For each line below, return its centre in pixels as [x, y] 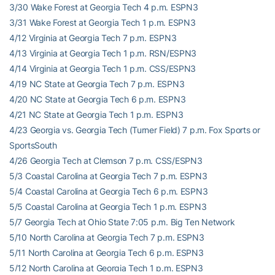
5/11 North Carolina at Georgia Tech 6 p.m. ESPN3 [107, 253]
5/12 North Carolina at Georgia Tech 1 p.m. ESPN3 [106, 268]
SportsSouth [33, 145]
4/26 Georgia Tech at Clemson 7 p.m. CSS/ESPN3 [106, 161]
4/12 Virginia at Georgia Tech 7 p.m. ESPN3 [93, 38]
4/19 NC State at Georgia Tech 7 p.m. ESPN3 [97, 84]
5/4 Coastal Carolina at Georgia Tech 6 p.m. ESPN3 [109, 191]
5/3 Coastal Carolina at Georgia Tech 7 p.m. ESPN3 [108, 176]
